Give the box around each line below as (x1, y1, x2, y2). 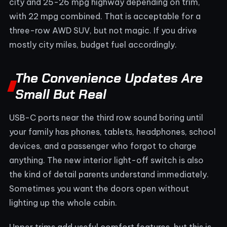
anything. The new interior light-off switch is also (9, 155, 204, 165)
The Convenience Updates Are (15, 69, 203, 87)
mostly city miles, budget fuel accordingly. (9, 39, 177, 50)
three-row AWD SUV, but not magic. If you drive (9, 25, 197, 35)
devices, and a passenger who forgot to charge (9, 140, 197, 151)
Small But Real (15, 85, 106, 103)
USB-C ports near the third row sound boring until (9, 112, 203, 123)
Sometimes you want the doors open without (9, 183, 189, 194)
